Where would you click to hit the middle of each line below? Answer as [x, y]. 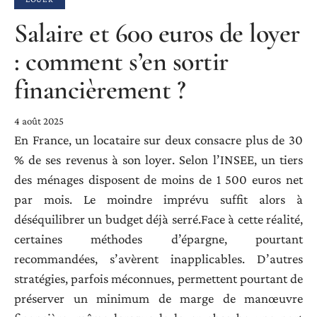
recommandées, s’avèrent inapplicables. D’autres [158, 258]
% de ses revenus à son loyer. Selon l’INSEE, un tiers [158, 159]
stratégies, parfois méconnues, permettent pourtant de [158, 278]
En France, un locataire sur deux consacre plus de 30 [158, 139]
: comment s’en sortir [121, 61]
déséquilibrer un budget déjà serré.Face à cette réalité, [158, 219]
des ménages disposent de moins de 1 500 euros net [158, 179]
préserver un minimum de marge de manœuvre [158, 298]
